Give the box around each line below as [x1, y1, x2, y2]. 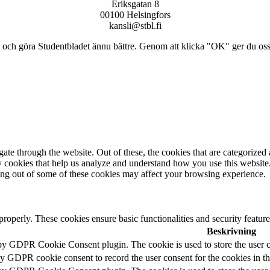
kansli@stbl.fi [108, 20, 162, 31]
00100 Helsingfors [99, 9, 171, 20]
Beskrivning [206, 226, 256, 237]
